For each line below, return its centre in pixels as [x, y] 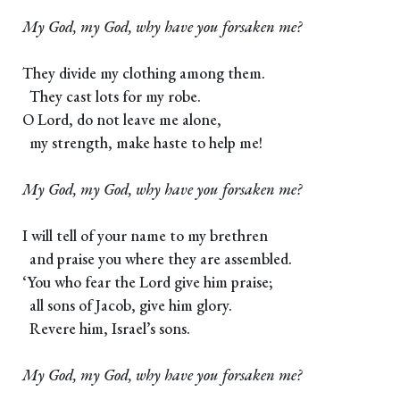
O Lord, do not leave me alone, [122, 120]
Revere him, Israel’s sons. [106, 329]
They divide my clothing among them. [144, 73]
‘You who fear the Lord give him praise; [148, 282]
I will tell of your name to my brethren [145, 236]
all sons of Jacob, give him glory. [127, 305]
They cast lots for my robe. [112, 96]
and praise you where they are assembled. [157, 259]
